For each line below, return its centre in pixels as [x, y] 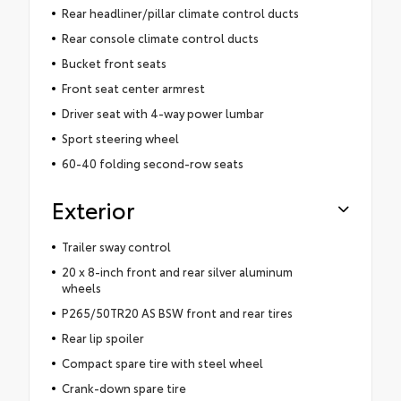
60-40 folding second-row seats [152, 163]
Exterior [93, 209]
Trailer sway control [116, 247]
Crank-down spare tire [124, 388]
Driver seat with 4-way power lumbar [162, 113]
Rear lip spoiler [102, 338]
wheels [81, 288]
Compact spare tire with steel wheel [162, 363]
